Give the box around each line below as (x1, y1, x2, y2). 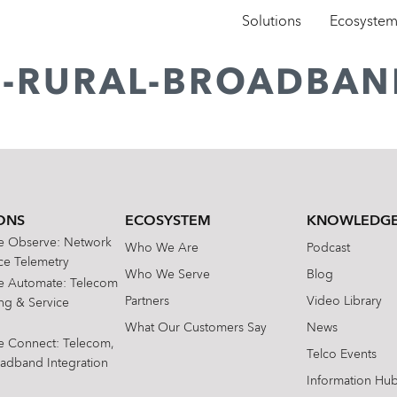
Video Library (307, 295, 383, 308)
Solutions (242, 15, 302, 30)
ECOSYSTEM (125, 214, 212, 230)
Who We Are (125, 242, 199, 255)
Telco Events (307, 348, 378, 362)
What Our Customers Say (125, 322, 268, 335)
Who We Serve (125, 269, 211, 282)
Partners (125, 295, 170, 308)
